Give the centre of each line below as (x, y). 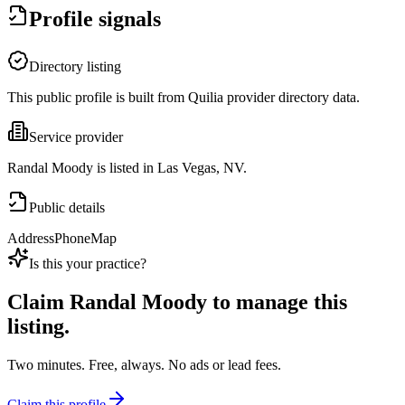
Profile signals (95, 19)
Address (31, 239)
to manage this (277, 302)
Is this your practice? (88, 264)
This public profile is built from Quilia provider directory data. (184, 98)
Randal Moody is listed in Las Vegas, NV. (127, 168)
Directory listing (75, 67)
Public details (67, 208)
